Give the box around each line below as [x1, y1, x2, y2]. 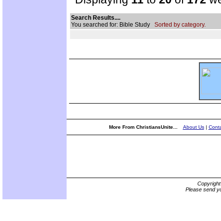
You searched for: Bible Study [71, 21, 154, 28]
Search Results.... [71, 14, 120, 21]
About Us [183, 124, 204, 130]
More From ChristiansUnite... [109, 124, 179, 130]
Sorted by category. [154, 21, 206, 28]
